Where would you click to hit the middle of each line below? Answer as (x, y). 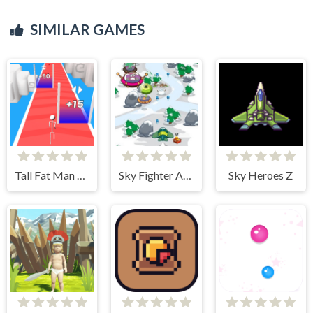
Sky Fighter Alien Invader (188, 175)
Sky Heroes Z (261, 175)
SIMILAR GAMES (87, 29)
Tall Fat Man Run (81, 175)
